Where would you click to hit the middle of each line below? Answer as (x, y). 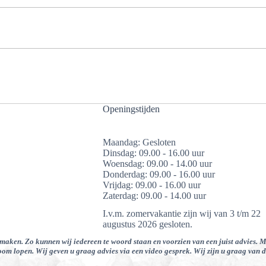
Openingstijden (131, 109)
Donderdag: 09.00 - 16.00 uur (159, 175)
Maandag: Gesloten (139, 142)
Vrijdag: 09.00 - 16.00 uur (151, 185)
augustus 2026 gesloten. (147, 224)
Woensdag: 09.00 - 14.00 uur (157, 164)
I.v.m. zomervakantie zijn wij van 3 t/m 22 (181, 214)
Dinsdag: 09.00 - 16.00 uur (153, 153)
